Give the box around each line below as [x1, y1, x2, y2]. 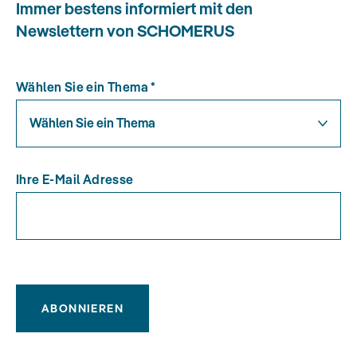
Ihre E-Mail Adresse [16, 171, 134, 188]
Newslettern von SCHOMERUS [16, 21, 234, 41]
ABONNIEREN [41, 301, 124, 316]
